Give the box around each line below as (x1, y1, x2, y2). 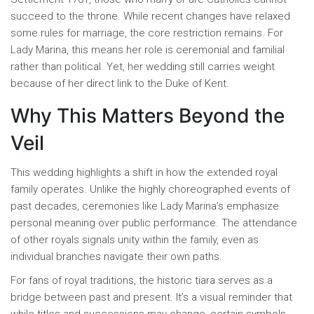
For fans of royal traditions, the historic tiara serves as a (11, 274, 273, 287)
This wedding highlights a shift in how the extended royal (11, 166, 278, 179)
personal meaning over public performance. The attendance (11, 217, 297, 230)
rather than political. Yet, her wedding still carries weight (11, 60, 275, 74)
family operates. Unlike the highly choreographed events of (11, 183, 290, 196)
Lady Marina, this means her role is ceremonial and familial (11, 43, 285, 57)
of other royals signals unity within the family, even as (11, 233, 259, 247)
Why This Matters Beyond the (11, 104, 285, 128)
